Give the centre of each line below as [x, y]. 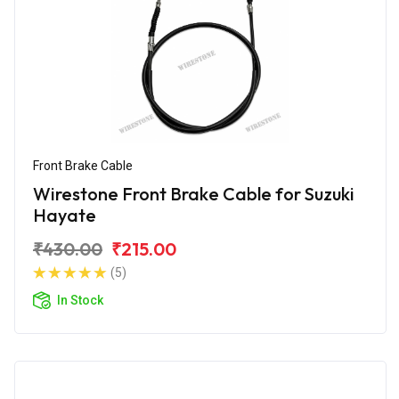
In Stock [80, 300]
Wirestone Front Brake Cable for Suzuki [194, 193]
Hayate [65, 215]
